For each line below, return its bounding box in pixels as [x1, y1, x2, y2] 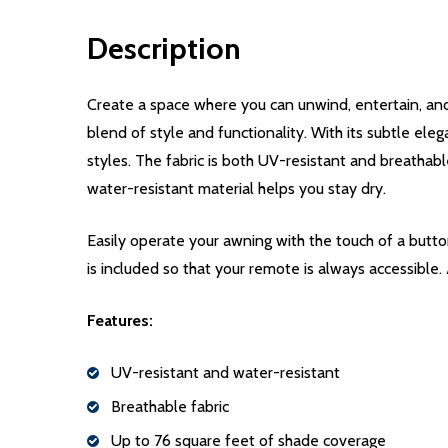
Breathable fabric [111, 396, 229, 416]
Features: [87, 310, 153, 330]
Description [87, 29, 241, 67]
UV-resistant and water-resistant [111, 362, 340, 382]
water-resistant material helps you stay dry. [87, 178, 386, 198]
